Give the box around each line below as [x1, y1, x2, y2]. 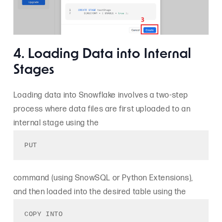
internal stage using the [13, 118, 99, 128]
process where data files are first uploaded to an [13, 104, 191, 114]
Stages [13, 63, 54, 77]
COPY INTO [24, 210, 63, 219]
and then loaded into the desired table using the [13, 187, 186, 197]
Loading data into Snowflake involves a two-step [13, 90, 189, 100]
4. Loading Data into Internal [13, 48, 191, 61]
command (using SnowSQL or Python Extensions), [13, 173, 193, 183]
